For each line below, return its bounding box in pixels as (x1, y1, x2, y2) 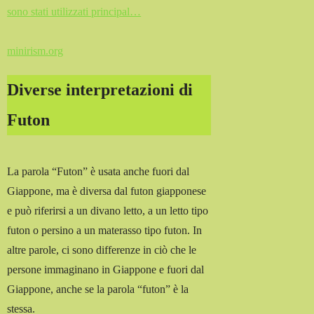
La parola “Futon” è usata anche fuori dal (7, 165, 190, 178)
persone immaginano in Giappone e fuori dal (7, 264, 205, 276)
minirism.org (7, 44, 64, 57)
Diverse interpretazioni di (7, 80, 193, 99)
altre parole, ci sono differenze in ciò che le (7, 244, 197, 257)
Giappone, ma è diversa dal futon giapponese (7, 185, 207, 198)
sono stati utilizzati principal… (7, 5, 142, 18)
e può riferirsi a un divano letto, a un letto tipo (7, 205, 209, 217)
